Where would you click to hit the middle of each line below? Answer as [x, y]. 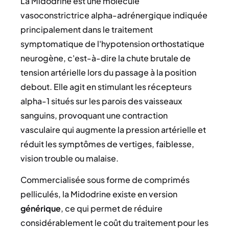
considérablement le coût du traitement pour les [114, 222]
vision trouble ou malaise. [70, 158]
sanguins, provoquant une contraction [94, 115]
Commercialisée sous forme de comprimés [105, 179]
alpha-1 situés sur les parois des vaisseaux [101, 101]
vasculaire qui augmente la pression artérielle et [113, 129]
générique [41, 208]
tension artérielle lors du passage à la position [108, 72]
